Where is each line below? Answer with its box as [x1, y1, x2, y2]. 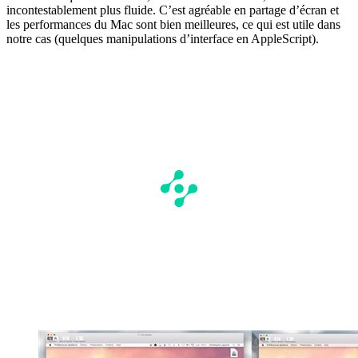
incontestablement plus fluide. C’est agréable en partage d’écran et [6, 2, 339, 17]
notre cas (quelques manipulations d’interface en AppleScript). [6, 31, 319, 46]
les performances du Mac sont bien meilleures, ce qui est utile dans [6, 17, 340, 31]
